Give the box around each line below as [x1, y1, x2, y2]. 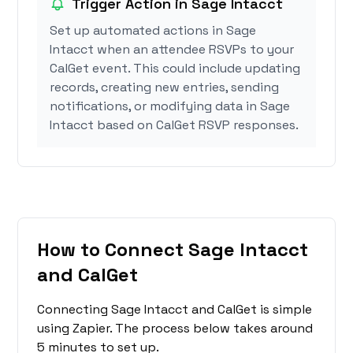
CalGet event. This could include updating [50, 60, 301, 77]
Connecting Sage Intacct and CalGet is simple [37, 301, 313, 318]
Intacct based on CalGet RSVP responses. [50, 117, 299, 134]
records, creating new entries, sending [50, 79, 280, 96]
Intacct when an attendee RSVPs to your [50, 41, 295, 58]
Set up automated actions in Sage [50, 22, 257, 39]
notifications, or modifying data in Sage [50, 98, 291, 115]
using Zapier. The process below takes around [37, 320, 314, 337]
